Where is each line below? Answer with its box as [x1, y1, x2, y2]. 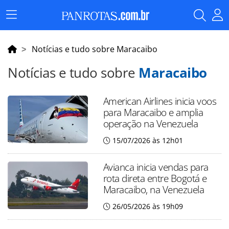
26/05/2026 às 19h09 [112, 201, 183, 211]
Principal [11, 24, 41, 35]
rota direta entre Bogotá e [103, 171, 207, 185]
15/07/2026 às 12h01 [112, 135, 183, 145]
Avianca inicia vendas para [103, 160, 209, 174]
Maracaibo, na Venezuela [103, 182, 204, 196]
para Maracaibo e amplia [103, 105, 203, 119]
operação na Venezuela [103, 117, 198, 130]
